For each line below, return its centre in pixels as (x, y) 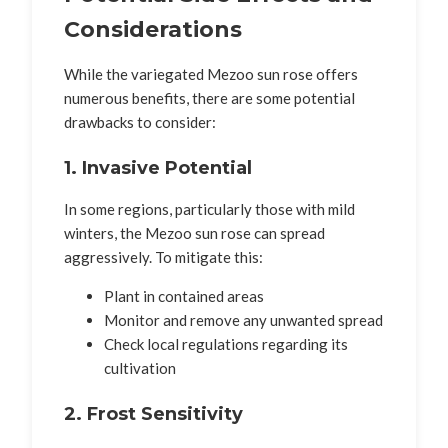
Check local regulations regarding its (226, 343)
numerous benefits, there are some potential (209, 97)
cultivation (140, 367)
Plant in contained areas (184, 295)
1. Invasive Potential (158, 167)
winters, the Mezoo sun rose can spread (194, 232)
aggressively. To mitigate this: (163, 256)
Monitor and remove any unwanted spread (243, 319)
